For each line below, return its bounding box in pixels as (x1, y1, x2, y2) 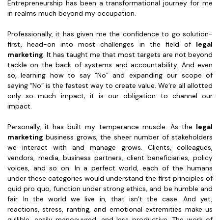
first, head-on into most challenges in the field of (7, 39, 196, 49)
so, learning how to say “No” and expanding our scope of (7, 70, 213, 80)
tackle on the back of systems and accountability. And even (7, 60, 213, 69)
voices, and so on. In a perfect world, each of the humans (7, 163, 213, 172)
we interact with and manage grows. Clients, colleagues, (7, 142, 213, 152)
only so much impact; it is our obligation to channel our (7, 91, 213, 100)
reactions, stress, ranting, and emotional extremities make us (7, 204, 213, 214)
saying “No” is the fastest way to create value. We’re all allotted (7, 81, 213, 90)
